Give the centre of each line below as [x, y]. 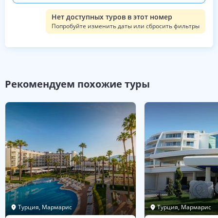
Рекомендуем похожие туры [77, 84]
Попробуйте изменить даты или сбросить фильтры [126, 26]
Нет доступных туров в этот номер [112, 17]
